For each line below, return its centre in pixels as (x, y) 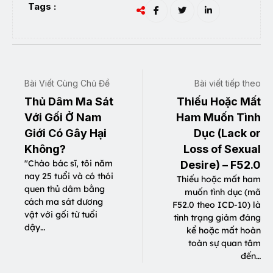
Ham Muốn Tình (218, 118)
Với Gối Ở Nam (63, 118)
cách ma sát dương (64, 202)
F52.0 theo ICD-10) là (217, 205)
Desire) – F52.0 (221, 165)
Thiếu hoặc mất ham (219, 179)
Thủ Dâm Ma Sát (69, 102)
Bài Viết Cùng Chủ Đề (67, 83)
